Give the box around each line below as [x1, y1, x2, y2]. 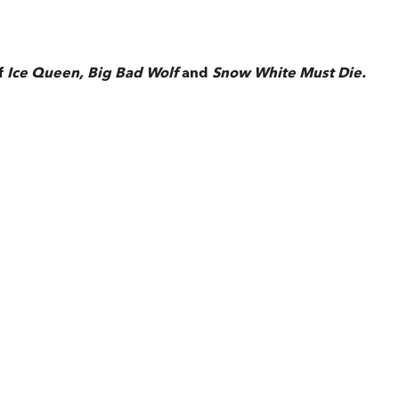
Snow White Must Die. [208, 63, 366, 82]
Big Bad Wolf [87, 63, 182, 82]
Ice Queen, [4, 63, 87, 82]
